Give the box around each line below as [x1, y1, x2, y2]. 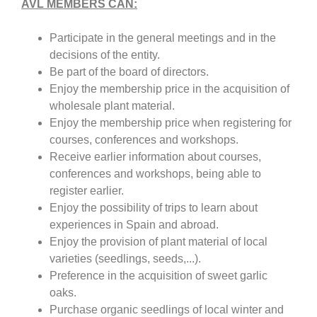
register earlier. [50, 185, 124, 197]
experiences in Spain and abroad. [50, 219, 219, 231]
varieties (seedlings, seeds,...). [50, 253, 201, 265]
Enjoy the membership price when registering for [50, 117, 292, 129]
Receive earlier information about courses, [50, 151, 261, 163]
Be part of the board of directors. [50, 66, 209, 79]
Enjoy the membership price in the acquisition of [50, 83, 289, 96]
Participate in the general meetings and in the [50, 32, 276, 45]
